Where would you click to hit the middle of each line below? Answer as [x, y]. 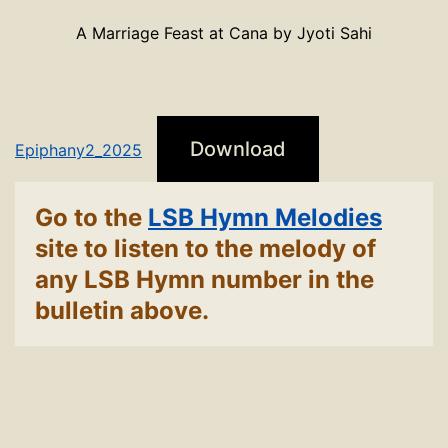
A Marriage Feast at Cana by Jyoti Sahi [224, 33]
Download [238, 149]
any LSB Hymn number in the [204, 279]
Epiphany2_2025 [78, 150]
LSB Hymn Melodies [265, 217]
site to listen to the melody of [205, 248]
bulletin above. [122, 310]
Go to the [91, 217]
